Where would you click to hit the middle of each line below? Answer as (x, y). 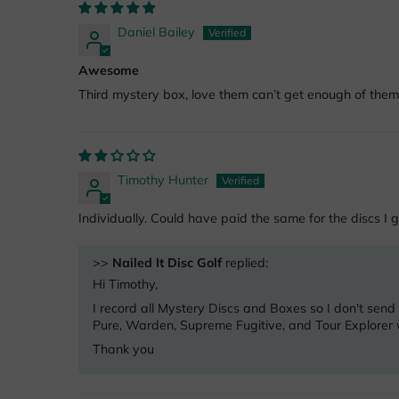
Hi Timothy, (125, 285)
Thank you (123, 350)
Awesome (109, 71)
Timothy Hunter (163, 180)
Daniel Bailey (156, 33)
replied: (245, 263)
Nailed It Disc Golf (167, 263)
